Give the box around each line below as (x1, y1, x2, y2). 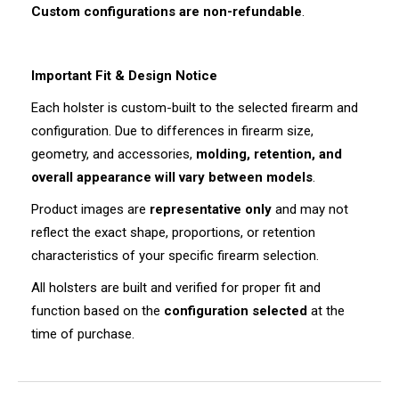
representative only (150, 201, 272, 218)
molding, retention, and (196, 146, 342, 163)
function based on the (31, 303, 164, 320)
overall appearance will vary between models (31, 169, 313, 186)
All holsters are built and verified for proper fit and (31, 280, 321, 297)
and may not (272, 201, 348, 218)
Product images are (31, 201, 150, 218)
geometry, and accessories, (31, 146, 196, 163)
